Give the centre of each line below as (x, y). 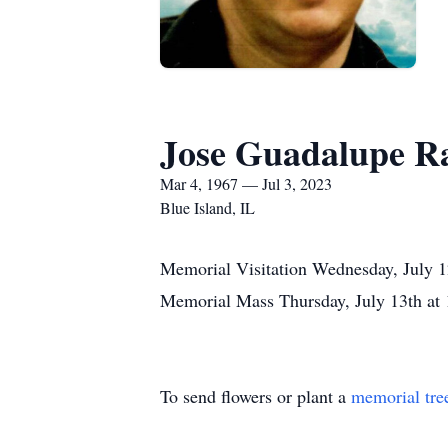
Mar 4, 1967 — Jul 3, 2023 (246, 183)
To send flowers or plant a (255, 396)
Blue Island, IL (207, 207)
